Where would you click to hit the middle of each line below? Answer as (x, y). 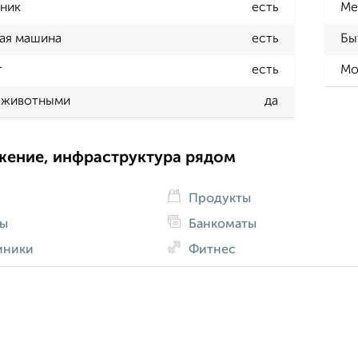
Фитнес (210, 250)
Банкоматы (221, 224)
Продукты (218, 199)
